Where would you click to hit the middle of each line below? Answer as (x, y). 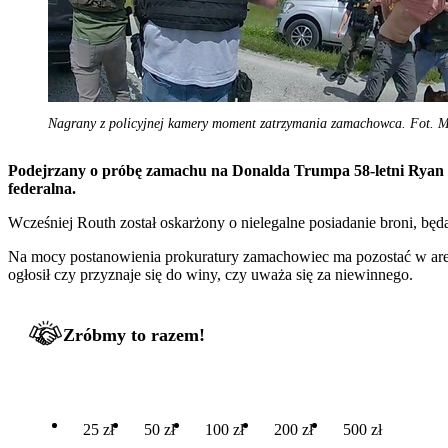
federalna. (42, 188)
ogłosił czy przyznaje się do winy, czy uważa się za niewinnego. (210, 274)
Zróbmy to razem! (134, 334)
